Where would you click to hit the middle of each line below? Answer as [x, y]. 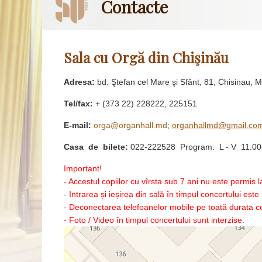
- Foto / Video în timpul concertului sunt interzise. [154, 220]
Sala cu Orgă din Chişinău [146, 57]
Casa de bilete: [96, 147]
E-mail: [77, 125]
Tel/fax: [78, 104]
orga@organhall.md [130, 125]
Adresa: [79, 82]
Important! [84, 168]
